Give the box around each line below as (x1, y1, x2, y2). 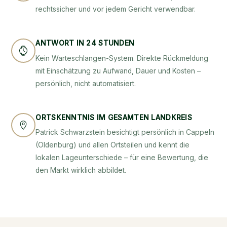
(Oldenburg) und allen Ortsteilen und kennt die (35, 141, 190, 149)
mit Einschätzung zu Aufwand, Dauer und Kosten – (35, 66, 201, 75)
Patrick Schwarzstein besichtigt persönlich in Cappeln (35, 128, 215, 137)
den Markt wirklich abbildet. (35, 166, 127, 175)
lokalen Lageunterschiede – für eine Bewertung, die (35, 154, 209, 162)
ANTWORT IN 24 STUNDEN (35, 39, 135, 48)
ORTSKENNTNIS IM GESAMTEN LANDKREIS (35, 112, 192, 122)
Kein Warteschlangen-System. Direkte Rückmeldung (35, 54, 209, 62)
